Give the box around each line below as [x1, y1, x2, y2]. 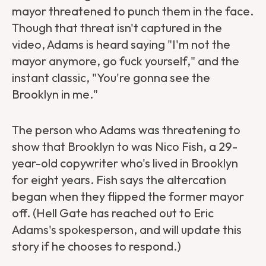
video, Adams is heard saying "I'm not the [12, 37, 230, 52]
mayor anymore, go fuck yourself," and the [12, 53, 239, 69]
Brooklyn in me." [12, 87, 98, 102]
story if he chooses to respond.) [12, 239, 181, 254]
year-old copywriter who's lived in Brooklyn [12, 156, 238, 171]
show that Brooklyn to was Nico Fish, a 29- [12, 139, 237, 154]
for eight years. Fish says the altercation [12, 172, 226, 188]
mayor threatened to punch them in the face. [12, 4, 254, 19]
